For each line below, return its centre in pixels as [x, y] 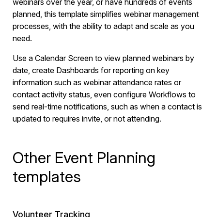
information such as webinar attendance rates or [97, 83]
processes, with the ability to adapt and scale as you [103, 26]
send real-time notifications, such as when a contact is [107, 107]
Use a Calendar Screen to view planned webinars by [103, 58]
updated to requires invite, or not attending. [87, 119]
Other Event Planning [84, 158]
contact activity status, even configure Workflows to [104, 95]
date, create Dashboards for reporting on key [91, 70]
